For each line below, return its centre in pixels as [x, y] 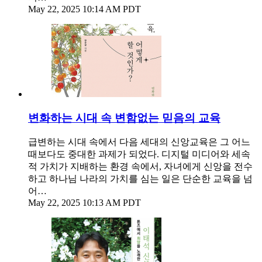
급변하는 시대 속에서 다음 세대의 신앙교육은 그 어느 [139, 142]
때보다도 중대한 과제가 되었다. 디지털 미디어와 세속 [139, 154]
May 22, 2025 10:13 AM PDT [85, 203]
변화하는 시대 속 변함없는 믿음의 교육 [124, 118]
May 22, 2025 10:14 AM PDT [85, 9]
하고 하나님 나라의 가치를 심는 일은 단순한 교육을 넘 [140, 179]
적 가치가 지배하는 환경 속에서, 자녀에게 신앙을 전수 [140, 167]
